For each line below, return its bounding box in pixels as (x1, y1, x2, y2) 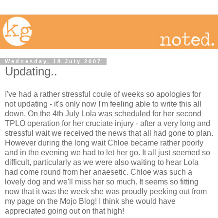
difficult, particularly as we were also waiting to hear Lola (5, 158, 199, 167)
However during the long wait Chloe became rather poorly (5, 139, 203, 147)
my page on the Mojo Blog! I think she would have (5, 197, 176, 206)
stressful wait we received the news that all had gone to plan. (5, 129, 213, 138)
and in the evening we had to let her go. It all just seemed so (5, 148, 210, 157)
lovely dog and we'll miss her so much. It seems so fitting (5, 178, 199, 186)
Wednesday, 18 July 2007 (5, 58, 102, 65)
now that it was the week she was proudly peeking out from (5, 187, 207, 196)
